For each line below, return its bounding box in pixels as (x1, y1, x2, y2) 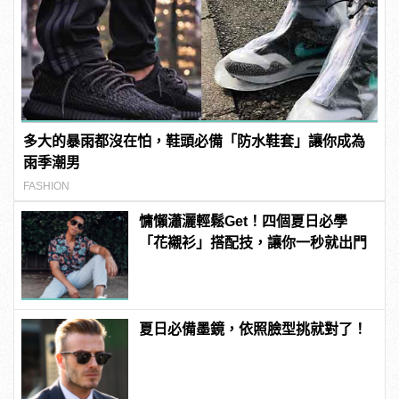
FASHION (23, 180, 70, 193)
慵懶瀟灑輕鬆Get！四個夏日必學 (139, 214, 348, 230)
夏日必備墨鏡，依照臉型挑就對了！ (139, 322, 368, 338)
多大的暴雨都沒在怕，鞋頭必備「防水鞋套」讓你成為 (23, 134, 366, 150)
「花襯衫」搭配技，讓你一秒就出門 (139, 235, 368, 251)
